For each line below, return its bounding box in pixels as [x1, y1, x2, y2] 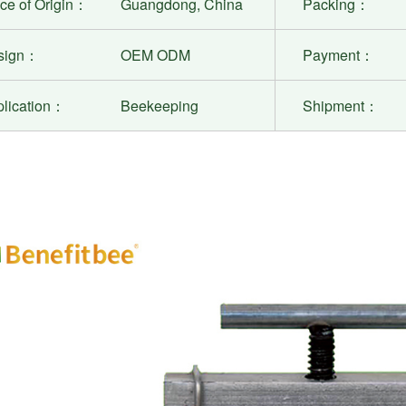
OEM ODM [121, 44, 191, 66]
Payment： [303, 44, 375, 66]
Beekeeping [121, 95, 199, 117]
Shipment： [303, 95, 380, 117]
